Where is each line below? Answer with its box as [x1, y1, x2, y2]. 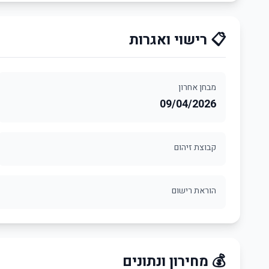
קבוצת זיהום [174, 141, 216, 154]
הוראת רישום [172, 184, 216, 197]
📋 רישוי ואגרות [129, 29, 226, 50]
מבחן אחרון [178, 81, 216, 94]
